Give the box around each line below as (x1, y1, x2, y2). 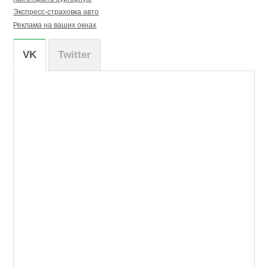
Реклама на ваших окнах (13, 21, 97, 30)
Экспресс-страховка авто (13, 8, 99, 17)
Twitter (58, 49, 92, 61)
